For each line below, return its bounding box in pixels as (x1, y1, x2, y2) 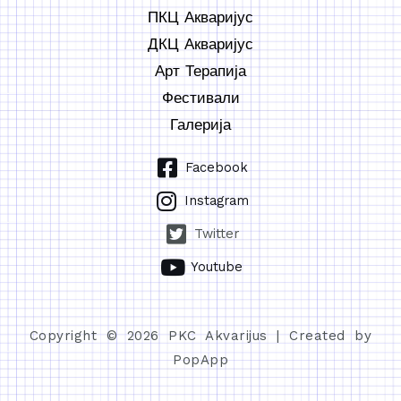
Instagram (184, 192, 250, 209)
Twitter (194, 226, 240, 243)
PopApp (173, 352, 228, 369)
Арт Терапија (155, 62, 246, 81)
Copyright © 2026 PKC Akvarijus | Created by (29, 328, 372, 345)
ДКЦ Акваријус (148, 35, 253, 54)
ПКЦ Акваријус (148, 8, 253, 27)
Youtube (191, 259, 243, 276)
